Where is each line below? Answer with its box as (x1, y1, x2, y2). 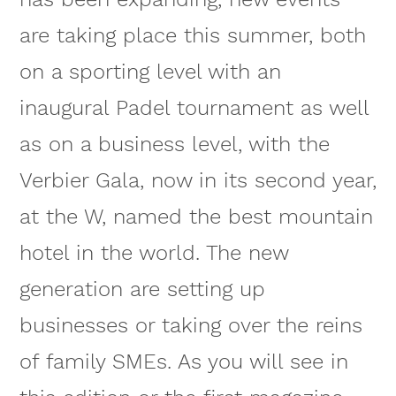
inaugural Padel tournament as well (19, 95, 369, 121)
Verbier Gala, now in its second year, (19, 168, 377, 194)
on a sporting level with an (19, 59, 281, 85)
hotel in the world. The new (19, 240, 288, 266)
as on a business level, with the (19, 132, 330, 157)
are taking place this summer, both (19, 23, 366, 49)
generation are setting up (19, 277, 265, 302)
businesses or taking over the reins (19, 313, 362, 339)
